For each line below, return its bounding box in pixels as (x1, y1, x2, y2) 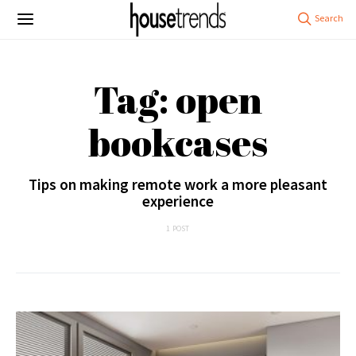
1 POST (166, 223, 190, 234)
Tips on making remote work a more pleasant (29, 175, 327, 194)
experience (142, 192, 214, 211)
